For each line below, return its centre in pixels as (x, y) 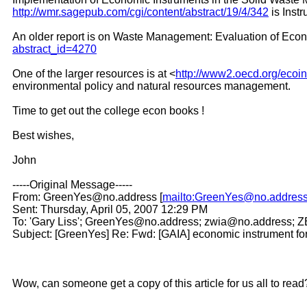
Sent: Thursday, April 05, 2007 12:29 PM (110, 209)
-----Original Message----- (72, 184)
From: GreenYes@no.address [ (87, 197)
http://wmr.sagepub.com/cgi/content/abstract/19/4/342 (140, 12)
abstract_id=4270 (54, 49)
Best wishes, (43, 135)
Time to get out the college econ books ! (108, 110)
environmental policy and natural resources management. (151, 86)
